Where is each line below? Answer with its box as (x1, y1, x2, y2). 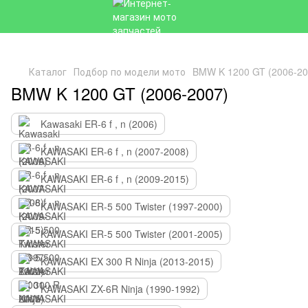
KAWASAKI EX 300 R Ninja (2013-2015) (41, 254, 214, 268)
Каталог (29, 65, 67, 78)
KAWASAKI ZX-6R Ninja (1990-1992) (41, 282, 200, 296)
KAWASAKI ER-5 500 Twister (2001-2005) (41, 227, 223, 241)
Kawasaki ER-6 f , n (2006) (41, 117, 157, 131)
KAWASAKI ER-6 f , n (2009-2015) (41, 172, 189, 186)
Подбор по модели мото (74, 65, 186, 78)
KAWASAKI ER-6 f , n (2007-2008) (41, 144, 189, 158)
